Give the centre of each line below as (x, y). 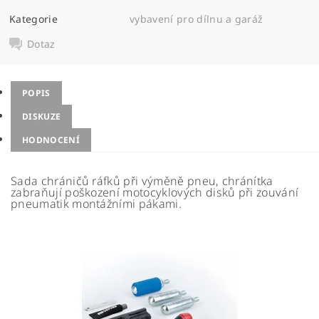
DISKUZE (42, 116)
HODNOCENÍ (51, 140)
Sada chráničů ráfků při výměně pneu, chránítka (142, 181)
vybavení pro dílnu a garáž (197, 19)
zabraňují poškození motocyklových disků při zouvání (155, 192)
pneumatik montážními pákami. (96, 204)
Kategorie (33, 19)
